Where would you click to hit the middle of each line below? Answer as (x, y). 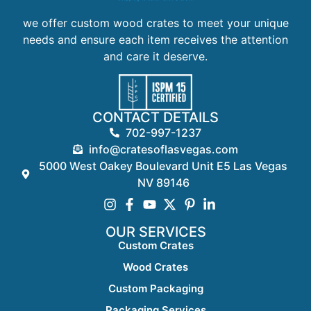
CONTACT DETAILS (155, 117)
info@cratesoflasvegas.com (163, 149)
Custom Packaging (155, 288)
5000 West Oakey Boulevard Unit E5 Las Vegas (163, 166)
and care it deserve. (155, 56)
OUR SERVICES (155, 232)
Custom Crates (155, 245)
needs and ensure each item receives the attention (155, 39)
